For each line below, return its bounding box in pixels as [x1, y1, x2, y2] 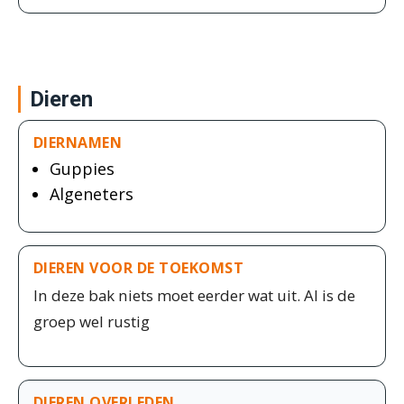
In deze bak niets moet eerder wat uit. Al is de [33, 285, 355, 307]
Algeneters [50, 182, 133, 205]
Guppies [50, 157, 115, 179]
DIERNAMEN [33, 132, 123, 152]
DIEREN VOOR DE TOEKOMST [33, 257, 244, 278]
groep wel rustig [33, 311, 150, 333]
